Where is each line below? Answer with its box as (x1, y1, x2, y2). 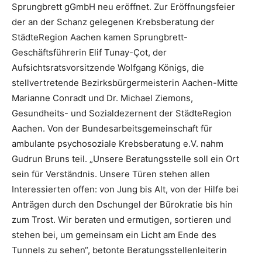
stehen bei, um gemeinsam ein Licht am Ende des (12, 229, 216, 241)
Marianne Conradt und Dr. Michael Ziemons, (12, 92, 193, 104)
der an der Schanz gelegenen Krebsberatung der (12, 16, 215, 28)
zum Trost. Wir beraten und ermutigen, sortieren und (12, 214, 231, 226)
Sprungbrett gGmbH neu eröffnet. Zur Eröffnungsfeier (12, 1, 235, 13)
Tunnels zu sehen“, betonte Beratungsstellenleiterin (12, 244, 227, 256)
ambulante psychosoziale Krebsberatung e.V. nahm (12, 138, 223, 150)
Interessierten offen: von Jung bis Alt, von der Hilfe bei (12, 184, 239, 195)
